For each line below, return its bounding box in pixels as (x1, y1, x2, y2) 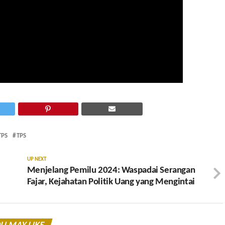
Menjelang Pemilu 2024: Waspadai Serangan (27, 166, 195, 176)
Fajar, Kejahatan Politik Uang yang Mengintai (27, 177, 195, 187)
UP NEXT (27, 157, 46, 163)
